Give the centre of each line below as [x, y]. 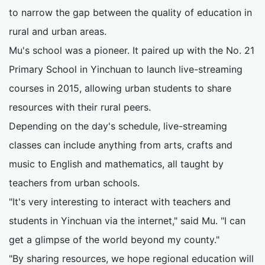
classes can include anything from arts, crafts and [121, 145]
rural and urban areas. [58, 31]
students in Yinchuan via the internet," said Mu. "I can [127, 220]
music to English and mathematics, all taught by [116, 164]
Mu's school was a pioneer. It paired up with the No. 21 [132, 50]
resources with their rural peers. [80, 107]
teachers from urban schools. [74, 182]
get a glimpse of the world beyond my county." [114, 239]
